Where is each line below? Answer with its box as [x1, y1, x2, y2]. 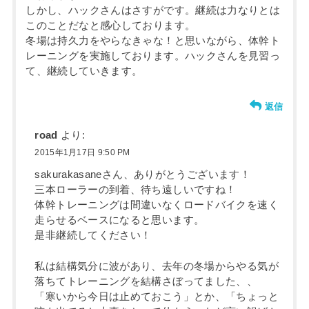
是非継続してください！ [34, 230, 152, 241]
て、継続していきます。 [26, 66, 143, 77]
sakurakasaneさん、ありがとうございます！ [34, 169, 251, 181]
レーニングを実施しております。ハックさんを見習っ [26, 50, 281, 62]
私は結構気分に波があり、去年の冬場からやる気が [34, 260, 279, 272]
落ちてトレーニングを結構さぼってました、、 [34, 275, 258, 287]
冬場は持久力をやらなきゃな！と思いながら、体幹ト [26, 35, 281, 47]
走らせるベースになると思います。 [34, 215, 205, 226]
